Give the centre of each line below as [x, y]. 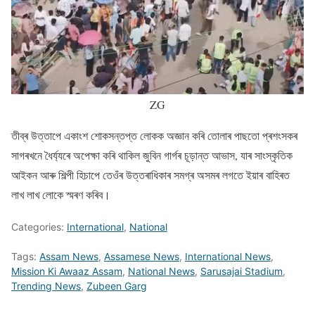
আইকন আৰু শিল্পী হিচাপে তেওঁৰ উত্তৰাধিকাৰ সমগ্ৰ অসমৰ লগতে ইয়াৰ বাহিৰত [150, 174]
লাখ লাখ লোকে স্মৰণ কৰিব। [61, 194]
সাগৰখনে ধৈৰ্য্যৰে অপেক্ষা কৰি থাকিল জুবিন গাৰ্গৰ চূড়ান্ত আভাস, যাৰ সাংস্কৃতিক [152, 155]
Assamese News [142, 256]
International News [228, 256]
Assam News [69, 256]
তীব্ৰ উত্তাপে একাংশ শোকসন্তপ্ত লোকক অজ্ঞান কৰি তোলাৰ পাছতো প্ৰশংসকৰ [154, 135]
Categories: [39, 226]
